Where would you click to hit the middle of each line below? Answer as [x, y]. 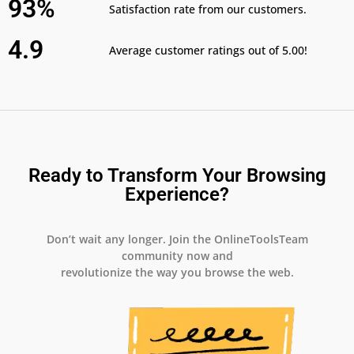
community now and [177, 256]
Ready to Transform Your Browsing [177, 176]
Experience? [177, 195]
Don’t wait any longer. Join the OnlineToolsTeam [177, 239]
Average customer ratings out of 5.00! [209, 50]
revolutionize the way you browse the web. [177, 273]
